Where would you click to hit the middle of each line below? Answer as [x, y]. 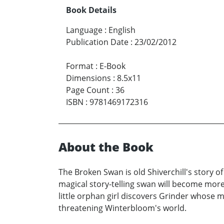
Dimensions [88, 78]
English [122, 30]
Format [80, 66]
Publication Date [97, 42]
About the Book [106, 146]
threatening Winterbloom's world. [122, 208]
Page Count [88, 90]
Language [84, 30]
